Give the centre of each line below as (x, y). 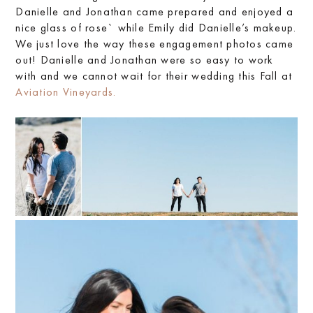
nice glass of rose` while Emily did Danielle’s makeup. (156, 28)
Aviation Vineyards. (66, 92)
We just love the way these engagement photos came (155, 44)
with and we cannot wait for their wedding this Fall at (154, 76)
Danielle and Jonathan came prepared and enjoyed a (155, 12)
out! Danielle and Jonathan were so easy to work (145, 60)
